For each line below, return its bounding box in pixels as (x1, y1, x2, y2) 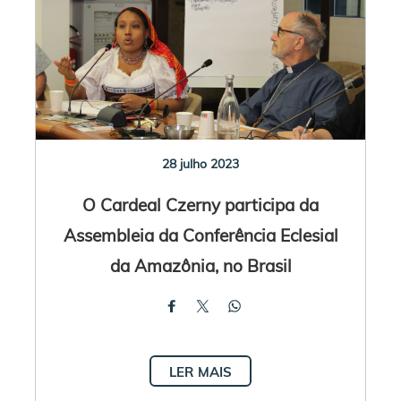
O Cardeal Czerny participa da (82, 192, 319, 216)
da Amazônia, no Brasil (109, 253, 292, 277)
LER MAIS (169, 363, 232, 380)
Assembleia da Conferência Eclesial (63, 223, 338, 246)
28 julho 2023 (162, 155, 239, 172)
